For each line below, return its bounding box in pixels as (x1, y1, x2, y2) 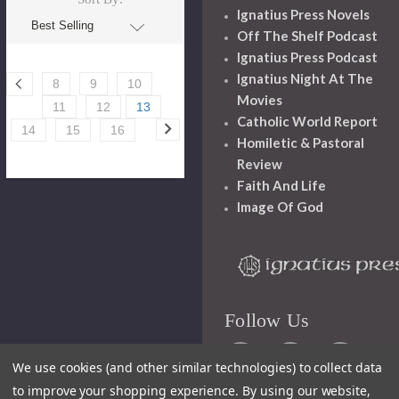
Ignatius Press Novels (237, 6, 370, 23)
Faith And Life (237, 177, 327, 194)
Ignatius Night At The (237, 70, 374, 87)
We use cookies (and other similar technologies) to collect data (12, 359, 382, 376)
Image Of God (237, 199, 324, 216)
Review (237, 156, 283, 173)
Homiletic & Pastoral (237, 134, 365, 151)
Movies (237, 92, 283, 109)
